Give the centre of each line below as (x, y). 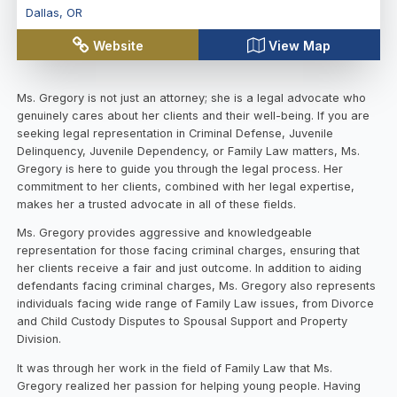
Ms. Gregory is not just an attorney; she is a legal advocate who (192, 97)
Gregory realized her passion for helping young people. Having (189, 386)
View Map (300, 45)
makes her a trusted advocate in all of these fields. (159, 204)
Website (119, 45)
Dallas (42, 13)
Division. (39, 339)
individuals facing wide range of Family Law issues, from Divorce (196, 304)
